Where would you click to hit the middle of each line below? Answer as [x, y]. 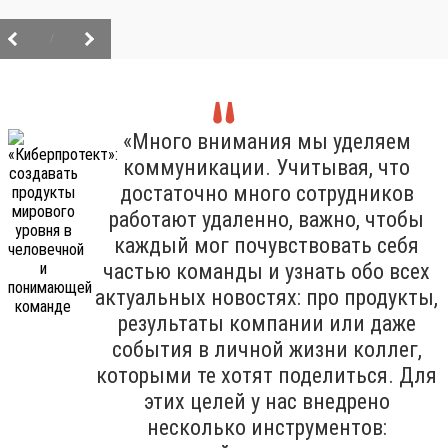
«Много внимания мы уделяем [266, 141]
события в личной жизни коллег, [266, 349]
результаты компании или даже [266, 323]
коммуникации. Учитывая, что [266, 167]
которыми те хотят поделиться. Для [266, 375]
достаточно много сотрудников [266, 193]
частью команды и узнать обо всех [266, 271]
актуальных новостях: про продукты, [266, 297]
